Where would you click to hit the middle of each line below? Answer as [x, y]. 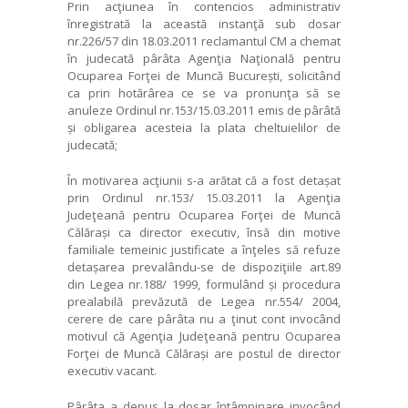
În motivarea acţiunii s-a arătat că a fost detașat [204, 180]
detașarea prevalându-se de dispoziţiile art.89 [204, 266]
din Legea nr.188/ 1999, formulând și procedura [204, 284]
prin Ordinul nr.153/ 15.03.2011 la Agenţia [204, 197]
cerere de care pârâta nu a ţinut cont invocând [204, 318]
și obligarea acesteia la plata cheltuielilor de [204, 127]
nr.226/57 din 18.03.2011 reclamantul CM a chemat [204, 41]
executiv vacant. [112, 370]
